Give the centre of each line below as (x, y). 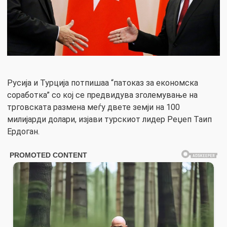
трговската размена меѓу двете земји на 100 (93, 107)
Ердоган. (23, 131)
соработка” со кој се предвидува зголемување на (102, 95)
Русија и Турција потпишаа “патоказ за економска (103, 83)
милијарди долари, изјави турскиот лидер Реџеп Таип (109, 119)
